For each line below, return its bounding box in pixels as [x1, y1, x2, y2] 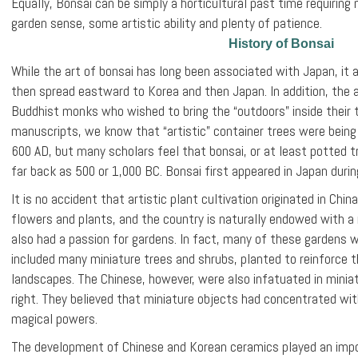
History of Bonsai [228, 36, 334, 50]
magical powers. [11, 309, 97, 328]
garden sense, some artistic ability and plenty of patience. [11, 14, 322, 32]
